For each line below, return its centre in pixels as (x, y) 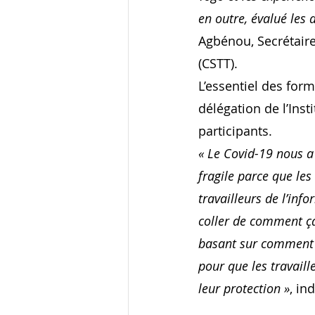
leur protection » (244, 289)
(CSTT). (218, 64)
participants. (235, 131)
